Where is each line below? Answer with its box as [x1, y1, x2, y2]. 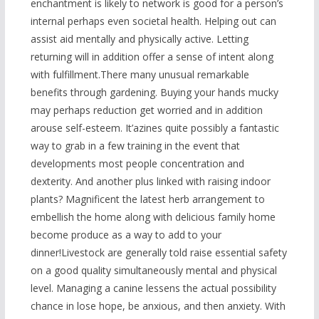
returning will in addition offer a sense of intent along [30, 50, 273, 64]
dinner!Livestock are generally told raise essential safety [30, 246, 287, 260]
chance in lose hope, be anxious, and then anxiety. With [30, 299, 286, 313]
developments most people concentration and [30, 157, 244, 171]
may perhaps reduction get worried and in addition [30, 103, 263, 117]
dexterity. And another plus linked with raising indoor [30, 174, 271, 189]
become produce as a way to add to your [30, 228, 221, 242]
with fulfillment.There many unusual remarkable [30, 68, 249, 82]
